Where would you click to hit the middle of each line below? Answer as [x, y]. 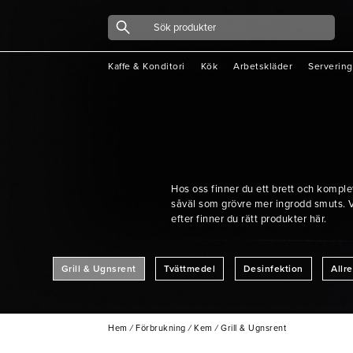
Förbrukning [161, 328]
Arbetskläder [263, 66]
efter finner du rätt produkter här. [249, 219]
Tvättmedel [190, 269]
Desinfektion [273, 269]
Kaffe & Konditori [147, 66]
